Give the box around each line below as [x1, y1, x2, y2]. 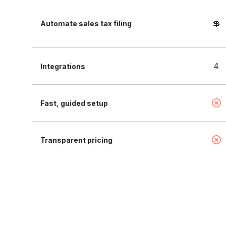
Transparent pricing [40, 135, 112, 144]
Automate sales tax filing [40, 19, 132, 28]
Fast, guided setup [40, 98, 108, 107]
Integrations [40, 62, 85, 71]
